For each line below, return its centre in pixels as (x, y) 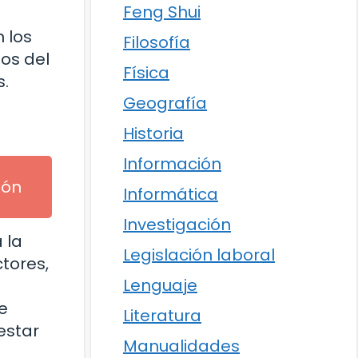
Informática (171, 194)
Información (172, 163)
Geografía (165, 103)
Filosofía (157, 42)
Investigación (177, 224)
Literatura (162, 315)
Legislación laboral (199, 255)
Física (146, 72)
